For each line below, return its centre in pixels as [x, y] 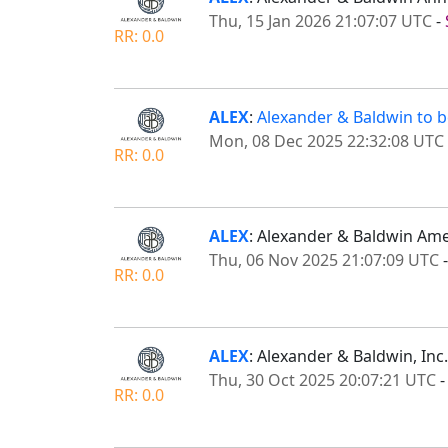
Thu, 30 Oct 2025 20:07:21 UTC [322, 379]
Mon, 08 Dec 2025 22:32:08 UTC [326, 140]
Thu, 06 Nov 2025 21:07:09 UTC [324, 260]
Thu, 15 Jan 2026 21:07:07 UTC [320, 21]
